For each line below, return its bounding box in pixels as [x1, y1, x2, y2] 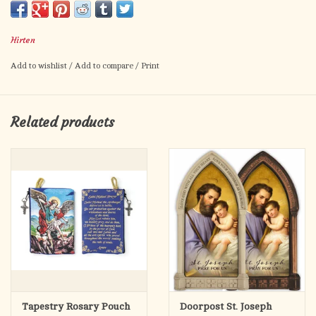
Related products [11, 113, 114, 130]
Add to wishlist [11, 61, 69, 71]
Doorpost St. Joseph [180, 300, 272, 312]
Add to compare [75, 61, 135, 71]
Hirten [11, 35, 35, 46]
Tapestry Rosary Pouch [22, 300, 130, 312]
